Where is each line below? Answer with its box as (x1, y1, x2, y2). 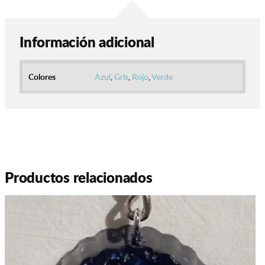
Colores (28, 71, 56, 83)
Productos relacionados (5, 167, 153, 188)
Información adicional (20, 31, 154, 53)
